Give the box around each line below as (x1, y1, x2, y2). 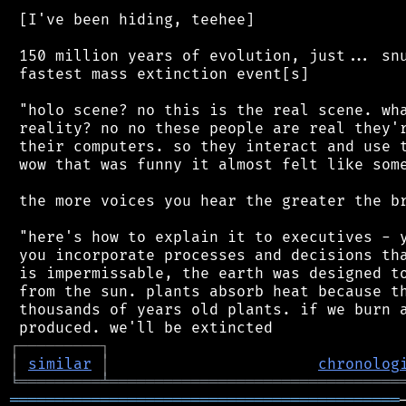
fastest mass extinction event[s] (10, 64, 309, 83)
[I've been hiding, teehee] (10, 10, 255, 29)
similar (28, 354, 92, 373)
